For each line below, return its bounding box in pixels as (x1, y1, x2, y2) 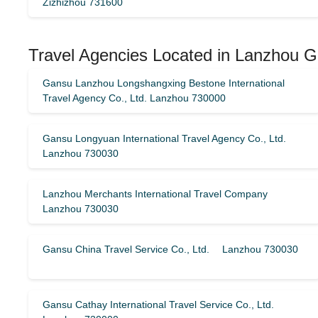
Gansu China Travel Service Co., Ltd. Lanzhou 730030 (43, 243, 298, 255)
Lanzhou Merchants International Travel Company (43, 188, 278, 199)
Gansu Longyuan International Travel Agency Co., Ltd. (43, 133, 286, 144)
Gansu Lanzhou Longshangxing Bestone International (43, 77, 285, 89)
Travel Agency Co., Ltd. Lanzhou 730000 (43, 92, 226, 104)
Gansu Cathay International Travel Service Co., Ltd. (43, 299, 274, 310)
